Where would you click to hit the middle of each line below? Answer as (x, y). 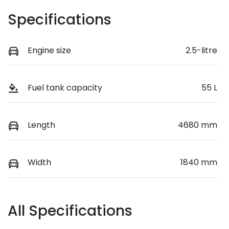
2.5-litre (201, 51)
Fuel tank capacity (65, 88)
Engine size (49, 51)
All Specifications (70, 211)
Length (41, 125)
